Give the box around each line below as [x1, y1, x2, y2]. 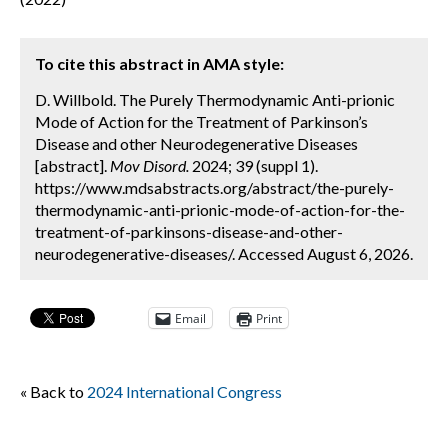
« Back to [20, 382, 87, 401]
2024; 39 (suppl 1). [189, 156, 318, 175]
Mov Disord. [110, 156, 189, 175]
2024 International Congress [87, 382, 282, 401]
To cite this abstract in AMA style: [35, 54, 284, 73]
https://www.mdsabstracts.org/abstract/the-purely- [35, 178, 394, 197]
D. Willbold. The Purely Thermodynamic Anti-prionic [35, 90, 395, 109]
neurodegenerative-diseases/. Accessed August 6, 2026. [35, 244, 413, 263]
